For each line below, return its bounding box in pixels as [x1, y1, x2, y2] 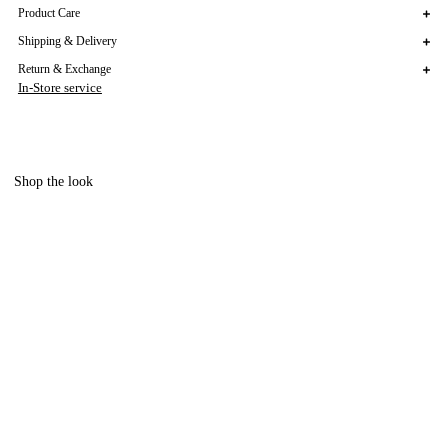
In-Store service [17, 80, 102, 96]
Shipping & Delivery [17, 34, 117, 49]
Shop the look [14, 174, 94, 190]
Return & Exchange [17, 62, 111, 77]
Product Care [17, 6, 80, 21]
